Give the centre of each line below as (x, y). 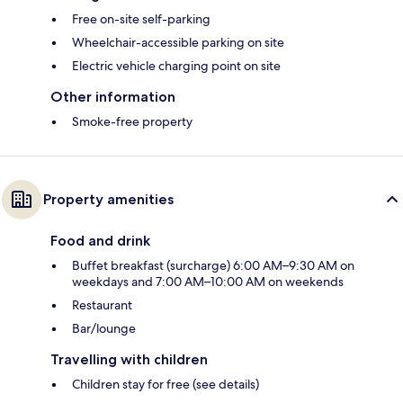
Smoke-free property (132, 122)
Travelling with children (129, 360)
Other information (113, 97)
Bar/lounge (104, 329)
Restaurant (102, 305)
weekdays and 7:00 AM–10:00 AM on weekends (208, 282)
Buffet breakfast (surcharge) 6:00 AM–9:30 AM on (213, 266)
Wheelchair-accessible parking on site (178, 43)
